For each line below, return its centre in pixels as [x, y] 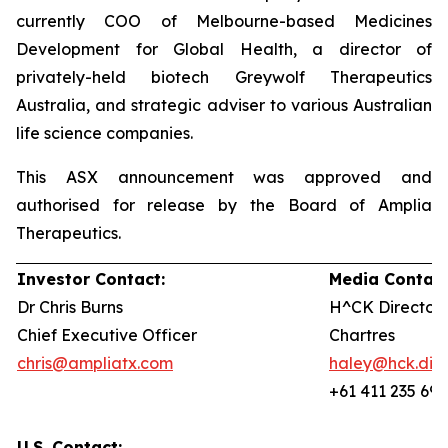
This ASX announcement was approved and [224, 177]
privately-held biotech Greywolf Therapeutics [224, 77]
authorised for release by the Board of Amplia [224, 205]
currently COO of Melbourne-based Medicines [224, 21]
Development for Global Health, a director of [224, 49]
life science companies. [104, 133]
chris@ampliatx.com [95, 363]
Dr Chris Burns [70, 307]
